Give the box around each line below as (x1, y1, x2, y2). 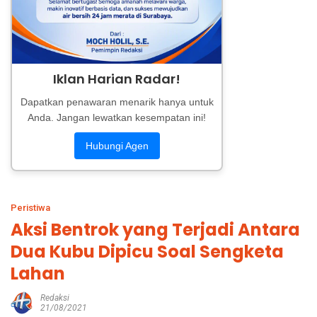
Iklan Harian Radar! (53, 70, 180, 88)
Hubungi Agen (85, 140, 149, 152)
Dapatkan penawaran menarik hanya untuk (20, 96, 214, 108)
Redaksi (40, 293, 69, 304)
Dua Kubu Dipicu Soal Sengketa (11, 240, 284, 264)
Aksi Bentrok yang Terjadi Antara (11, 218, 300, 242)
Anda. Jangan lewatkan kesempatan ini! (28, 112, 206, 124)
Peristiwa (11, 202, 50, 214)
